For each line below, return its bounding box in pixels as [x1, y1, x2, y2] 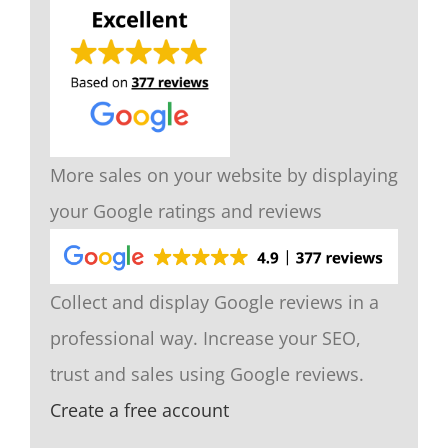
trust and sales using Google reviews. [50, 361, 364, 386]
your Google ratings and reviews [50, 199, 322, 224]
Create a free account [50, 397, 229, 422]
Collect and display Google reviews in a [50, 289, 379, 314]
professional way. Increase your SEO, [50, 325, 361, 350]
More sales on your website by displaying [50, 163, 398, 188]
